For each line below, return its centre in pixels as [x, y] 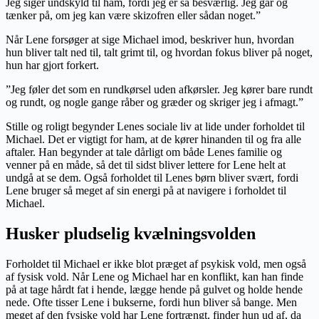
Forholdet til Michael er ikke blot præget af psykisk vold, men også [156, 264]
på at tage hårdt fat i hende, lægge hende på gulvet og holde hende [154, 290]
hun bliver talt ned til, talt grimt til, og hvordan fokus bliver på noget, [159, 53]
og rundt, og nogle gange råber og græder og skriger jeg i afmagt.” [155, 103]
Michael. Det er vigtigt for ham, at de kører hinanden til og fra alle [153, 140]
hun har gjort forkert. [52, 66]
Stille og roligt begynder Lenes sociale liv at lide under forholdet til [155, 127]
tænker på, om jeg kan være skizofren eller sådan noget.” [133, 16]
